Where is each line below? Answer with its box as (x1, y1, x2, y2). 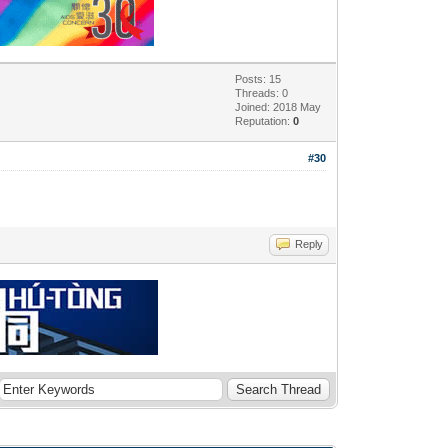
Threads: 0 (235, 86, 289, 99)
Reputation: (235, 114, 294, 127)
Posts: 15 (235, 72, 282, 85)
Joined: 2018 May (235, 100, 322, 113)
